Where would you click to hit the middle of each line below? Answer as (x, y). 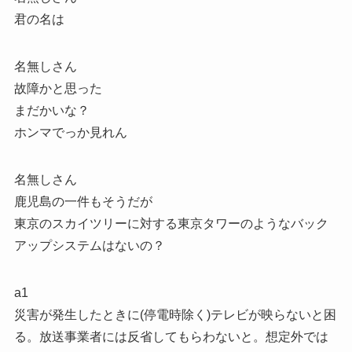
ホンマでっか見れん (70, 133)
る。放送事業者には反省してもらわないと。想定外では (171, 337)
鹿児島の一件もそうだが (83, 202)
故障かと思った (58, 89)
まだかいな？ (51, 111)
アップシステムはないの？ (89, 246)
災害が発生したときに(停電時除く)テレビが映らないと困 (175, 315)
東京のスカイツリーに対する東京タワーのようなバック (171, 224)
